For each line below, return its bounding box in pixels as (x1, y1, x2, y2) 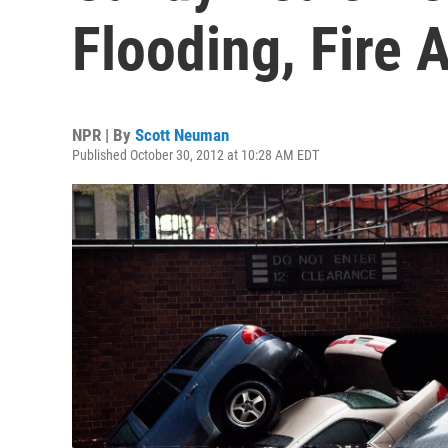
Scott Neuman (135, 125, 229, 145)
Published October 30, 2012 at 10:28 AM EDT (72, 147, 319, 163)
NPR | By (72, 125, 135, 145)
